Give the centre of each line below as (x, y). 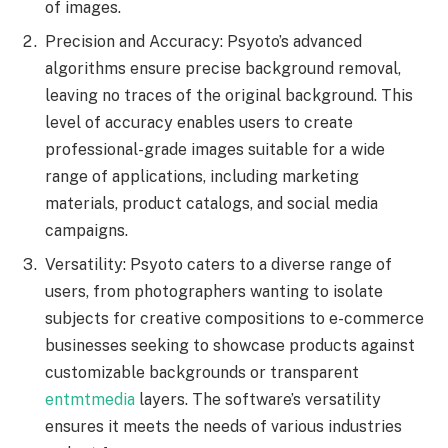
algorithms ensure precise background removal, (223, 68)
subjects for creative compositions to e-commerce (234, 318)
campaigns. (86, 230)
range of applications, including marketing (202, 176)
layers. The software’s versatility (260, 399)
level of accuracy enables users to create (199, 122)
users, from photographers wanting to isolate (214, 291)
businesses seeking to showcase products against (230, 345)
